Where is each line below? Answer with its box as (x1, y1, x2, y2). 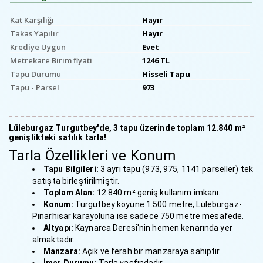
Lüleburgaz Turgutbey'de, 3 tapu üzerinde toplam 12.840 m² (9, 123, 245, 133)
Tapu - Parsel (10, 82, 59, 93)
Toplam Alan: (43, 187, 95, 197)
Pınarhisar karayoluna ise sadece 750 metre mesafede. (32, 211, 244, 221)
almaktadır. (32, 234, 75, 244)
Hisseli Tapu (141, 68, 190, 79)
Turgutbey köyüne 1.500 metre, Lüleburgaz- (73, 199, 242, 209)
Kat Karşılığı (10, 14, 54, 25)
